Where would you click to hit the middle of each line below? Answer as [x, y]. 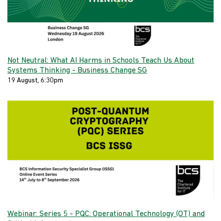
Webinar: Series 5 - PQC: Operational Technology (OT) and [106, 214]
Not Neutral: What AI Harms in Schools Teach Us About [101, 61]
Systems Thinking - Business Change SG [77, 71]
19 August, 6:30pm [35, 81]
